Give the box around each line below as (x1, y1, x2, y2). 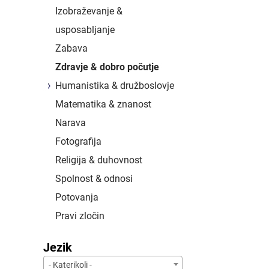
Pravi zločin (55, 210, 104, 222)
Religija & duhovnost (55, 154, 142, 166)
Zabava (55, 42, 88, 54)
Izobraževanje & (55, 5, 122, 17)
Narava (55, 116, 86, 128)
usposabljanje (55, 23, 115, 35)
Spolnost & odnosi (55, 172, 133, 184)
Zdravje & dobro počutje (55, 61, 159, 73)
